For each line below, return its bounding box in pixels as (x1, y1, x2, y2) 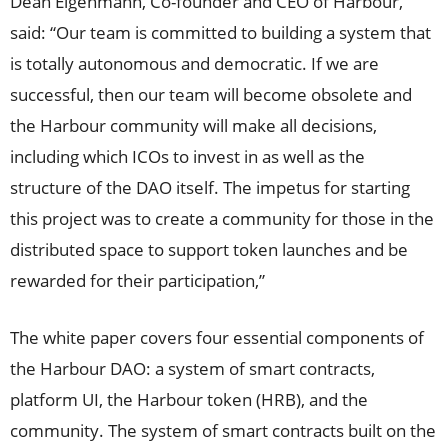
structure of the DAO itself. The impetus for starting (10, 176, 410, 199)
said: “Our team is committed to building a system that (10, 21, 431, 44)
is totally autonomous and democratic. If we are (10, 52, 379, 75)
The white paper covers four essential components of (10, 326, 424, 349)
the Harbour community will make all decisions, (10, 114, 377, 137)
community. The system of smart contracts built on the (10, 419, 436, 442)
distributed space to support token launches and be (10, 238, 408, 261)
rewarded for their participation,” (10, 269, 265, 292)
